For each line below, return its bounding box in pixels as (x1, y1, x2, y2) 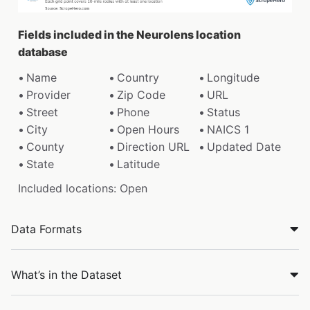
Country (116, 70, 159, 84)
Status (207, 104, 241, 119)
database (18, 44, 68, 59)
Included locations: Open (18, 181, 147, 195)
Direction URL (116, 139, 190, 154)
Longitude (207, 70, 260, 84)
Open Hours (116, 122, 179, 136)
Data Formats (11, 221, 82, 236)
